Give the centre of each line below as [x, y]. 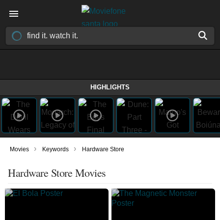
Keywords [55, 149]
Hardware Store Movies [57, 173]
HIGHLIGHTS [110, 87]
